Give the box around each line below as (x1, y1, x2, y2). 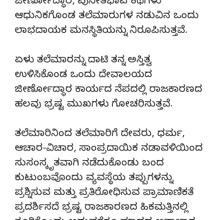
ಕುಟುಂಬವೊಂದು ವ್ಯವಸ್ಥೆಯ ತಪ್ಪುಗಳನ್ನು (15, 172, 172, 186)
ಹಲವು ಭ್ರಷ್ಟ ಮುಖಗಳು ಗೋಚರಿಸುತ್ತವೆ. (15, 98, 173, 112)
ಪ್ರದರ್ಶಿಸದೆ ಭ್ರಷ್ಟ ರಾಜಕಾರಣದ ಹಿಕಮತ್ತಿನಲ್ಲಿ (15, 201, 188, 215)
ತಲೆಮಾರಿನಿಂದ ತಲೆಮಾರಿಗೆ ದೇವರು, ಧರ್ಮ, (15, 128, 185, 141)
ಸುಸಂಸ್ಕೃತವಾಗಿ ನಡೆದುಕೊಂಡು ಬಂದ (15, 157, 164, 171)
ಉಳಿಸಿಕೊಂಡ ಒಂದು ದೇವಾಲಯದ (15, 69, 152, 82)
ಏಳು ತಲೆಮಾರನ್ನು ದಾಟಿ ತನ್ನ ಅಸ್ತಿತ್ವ (15, 54, 152, 68)
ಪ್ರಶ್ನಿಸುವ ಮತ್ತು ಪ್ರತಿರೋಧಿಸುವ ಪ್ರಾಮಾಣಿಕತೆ (15, 187, 193, 200)
